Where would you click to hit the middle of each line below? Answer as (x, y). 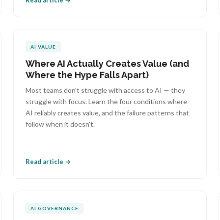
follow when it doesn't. (60, 124)
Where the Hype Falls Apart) (87, 75)
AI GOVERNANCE (54, 208)
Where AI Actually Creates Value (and (107, 64)
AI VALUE (43, 47)
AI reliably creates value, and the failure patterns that (107, 113)
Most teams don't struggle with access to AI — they (105, 90)
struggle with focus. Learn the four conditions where (106, 101)
